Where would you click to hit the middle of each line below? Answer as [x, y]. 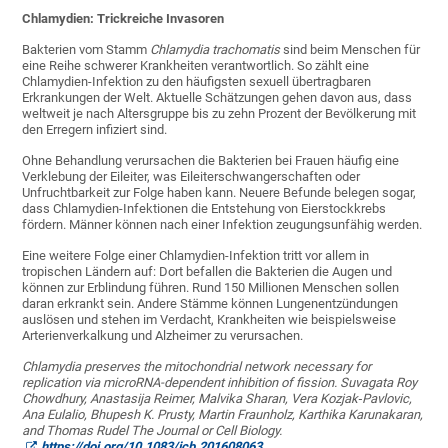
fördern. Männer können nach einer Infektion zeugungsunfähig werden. [222, 225]
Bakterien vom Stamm [86, 50]
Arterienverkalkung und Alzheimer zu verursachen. [163, 336]
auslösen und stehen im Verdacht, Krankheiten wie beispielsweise [209, 320]
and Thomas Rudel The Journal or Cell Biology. [152, 431]
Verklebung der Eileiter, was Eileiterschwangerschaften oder [191, 177]
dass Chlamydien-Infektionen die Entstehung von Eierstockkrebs [204, 209]
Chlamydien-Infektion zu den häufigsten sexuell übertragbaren [197, 82]
